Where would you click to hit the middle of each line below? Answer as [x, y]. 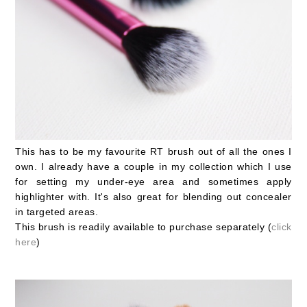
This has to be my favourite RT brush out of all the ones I [153, 152]
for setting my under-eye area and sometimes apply [153, 182]
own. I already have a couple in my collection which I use [153, 167]
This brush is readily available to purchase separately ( [144, 227]
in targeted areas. [57, 212]
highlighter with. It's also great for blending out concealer [153, 197]
